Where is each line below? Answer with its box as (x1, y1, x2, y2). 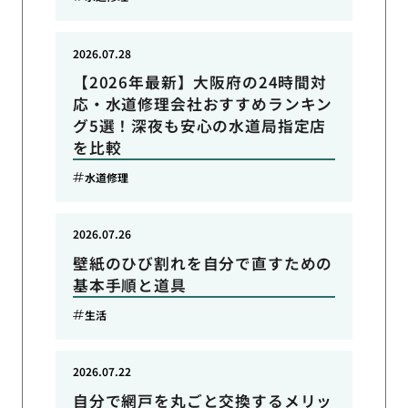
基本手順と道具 (72, 273, 187, 296)
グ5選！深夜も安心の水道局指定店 (72, 115, 327, 138)
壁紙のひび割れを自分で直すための (72, 251, 333, 274)
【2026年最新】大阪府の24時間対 (72, 71, 327, 94)
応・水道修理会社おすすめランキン (72, 93, 333, 116)
